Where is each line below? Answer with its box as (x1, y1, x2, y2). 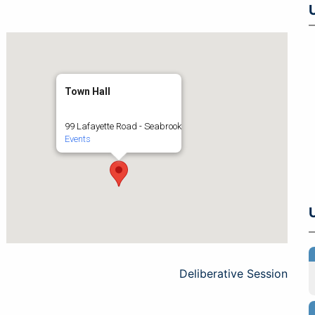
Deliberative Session (179, 266, 288, 281)
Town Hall (65, 86, 110, 97)
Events (65, 134, 91, 144)
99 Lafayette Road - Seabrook (65, 121, 181, 131)
